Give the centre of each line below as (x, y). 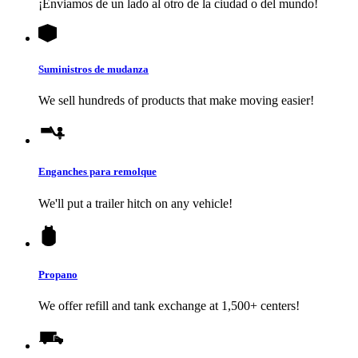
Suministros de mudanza (93, 70)
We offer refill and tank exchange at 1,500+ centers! (169, 305)
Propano (58, 274)
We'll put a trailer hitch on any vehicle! (135, 203)
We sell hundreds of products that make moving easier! (176, 101)
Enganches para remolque (97, 172)
